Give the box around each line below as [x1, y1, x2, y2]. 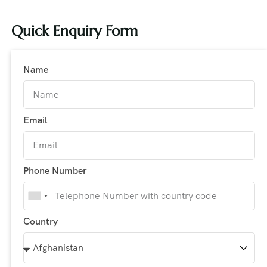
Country [23, 215, 58, 228]
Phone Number [23, 164, 86, 177]
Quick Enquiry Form [11, 21, 138, 40]
